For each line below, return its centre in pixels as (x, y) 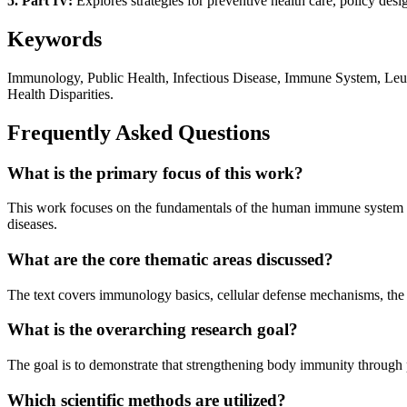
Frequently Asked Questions (139, 132)
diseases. (32, 224)
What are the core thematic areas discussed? (170, 259)
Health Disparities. (60, 94)
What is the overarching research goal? (153, 330)
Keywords (55, 39)
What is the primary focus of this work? (155, 173)
